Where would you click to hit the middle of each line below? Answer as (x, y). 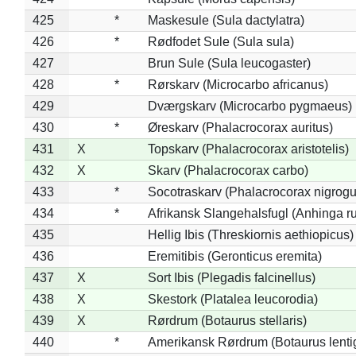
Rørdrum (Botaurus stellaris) (227, 320)
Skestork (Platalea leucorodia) (232, 299)
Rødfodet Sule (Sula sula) (221, 41)
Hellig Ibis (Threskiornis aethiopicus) (250, 234)
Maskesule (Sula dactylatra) (226, 20)
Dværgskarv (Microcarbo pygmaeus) (250, 106)
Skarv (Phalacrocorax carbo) (228, 170)
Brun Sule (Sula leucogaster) (229, 63)
